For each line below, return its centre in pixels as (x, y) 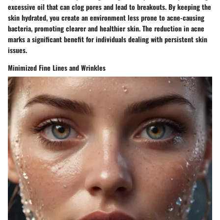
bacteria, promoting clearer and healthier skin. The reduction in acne (106, 28)
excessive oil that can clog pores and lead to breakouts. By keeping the (110, 7)
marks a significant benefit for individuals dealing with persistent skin (108, 39)
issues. (17, 50)
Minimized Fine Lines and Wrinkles (57, 68)
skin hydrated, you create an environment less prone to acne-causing (106, 18)
